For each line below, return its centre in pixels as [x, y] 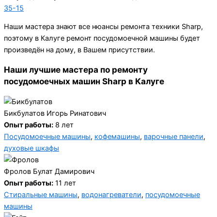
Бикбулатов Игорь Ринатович [55, 113]
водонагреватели [111, 194]
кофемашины [117, 136]
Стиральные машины [41, 194]
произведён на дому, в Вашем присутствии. [79, 50]
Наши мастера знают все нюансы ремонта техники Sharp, [103, 27]
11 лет [65, 183]
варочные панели [174, 136]
